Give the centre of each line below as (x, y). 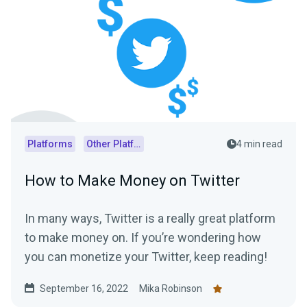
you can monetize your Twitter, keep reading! (146, 257)
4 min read (259, 144)
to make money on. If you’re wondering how (78, 238)
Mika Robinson (171, 289)
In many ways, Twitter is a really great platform (150, 219)
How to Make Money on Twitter (132, 181)
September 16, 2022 (84, 289)
